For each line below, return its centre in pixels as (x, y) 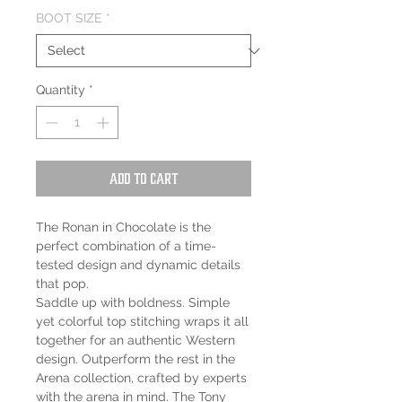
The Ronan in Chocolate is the (123, 227)
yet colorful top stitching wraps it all (142, 322)
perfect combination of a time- (126, 246)
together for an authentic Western (135, 341)
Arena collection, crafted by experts (141, 378)
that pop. (62, 284)
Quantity (61, 90)
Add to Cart (144, 179)
